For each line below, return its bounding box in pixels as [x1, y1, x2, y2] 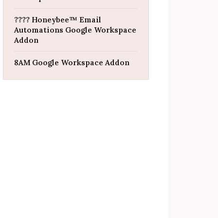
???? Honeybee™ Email [14, 15, 101, 24]
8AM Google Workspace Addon [14, 58, 129, 67]
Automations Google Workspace [14, 25, 136, 35]
